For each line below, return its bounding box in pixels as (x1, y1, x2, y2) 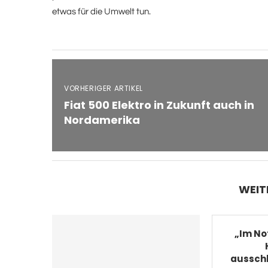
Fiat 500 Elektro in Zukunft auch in (64, 97, 254, 112)
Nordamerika (64, 112, 140, 127)
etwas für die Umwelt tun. (52, 7, 151, 16)
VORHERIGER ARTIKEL (64, 83, 143, 93)
